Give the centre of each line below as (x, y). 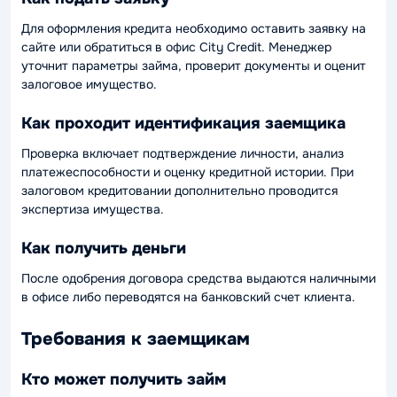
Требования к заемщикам (136, 339)
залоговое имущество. (89, 85)
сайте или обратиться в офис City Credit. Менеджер (176, 47)
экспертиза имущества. (93, 210)
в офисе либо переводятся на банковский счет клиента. (188, 297)
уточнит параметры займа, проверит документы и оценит (194, 66)
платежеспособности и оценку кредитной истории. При (187, 172)
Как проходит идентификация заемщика (183, 123)
